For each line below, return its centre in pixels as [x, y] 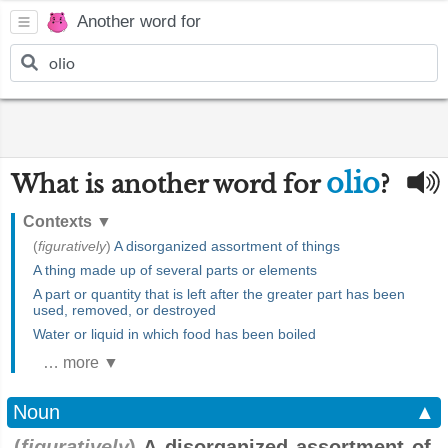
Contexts [59, 221]
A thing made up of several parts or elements [175, 270]
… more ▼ [81, 362]
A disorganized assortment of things [227, 246]
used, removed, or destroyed [124, 310]
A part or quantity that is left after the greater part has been [219, 294]
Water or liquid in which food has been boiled [174, 334]
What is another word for [168, 184]
